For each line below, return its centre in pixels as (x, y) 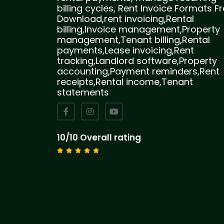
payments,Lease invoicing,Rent (125, 50)
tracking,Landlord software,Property (137, 60)
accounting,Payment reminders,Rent (138, 71)
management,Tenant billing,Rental (133, 39)
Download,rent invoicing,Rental (125, 18)
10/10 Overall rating (99, 137)
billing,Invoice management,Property (138, 29)
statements (83, 92)
